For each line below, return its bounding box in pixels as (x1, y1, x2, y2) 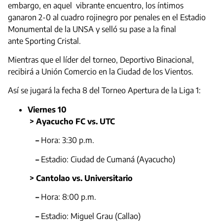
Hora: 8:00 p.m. (41, 192, 96, 202)
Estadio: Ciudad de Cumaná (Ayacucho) (41, 154, 175, 164)
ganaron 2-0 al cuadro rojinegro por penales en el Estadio (8, 12, 206, 22)
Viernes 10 (28, 104, 67, 114)
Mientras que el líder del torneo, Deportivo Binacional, (8, 54, 194, 65)
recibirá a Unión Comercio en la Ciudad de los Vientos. (8, 66, 195, 76)
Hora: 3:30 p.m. (41, 135, 94, 146)
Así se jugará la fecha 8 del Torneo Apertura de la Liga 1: (8, 85, 201, 96)
